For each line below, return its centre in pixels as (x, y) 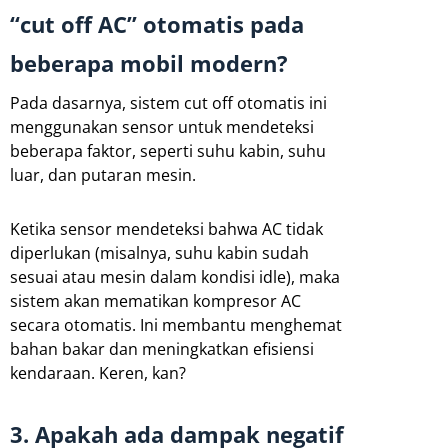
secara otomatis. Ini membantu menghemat (176, 324)
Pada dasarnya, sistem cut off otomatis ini (168, 102)
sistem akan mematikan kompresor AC (155, 300)
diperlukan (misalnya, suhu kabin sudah (159, 252)
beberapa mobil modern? (149, 63)
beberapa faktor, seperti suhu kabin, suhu (168, 150)
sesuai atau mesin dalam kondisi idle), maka (175, 276)
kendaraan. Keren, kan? (98, 372)
